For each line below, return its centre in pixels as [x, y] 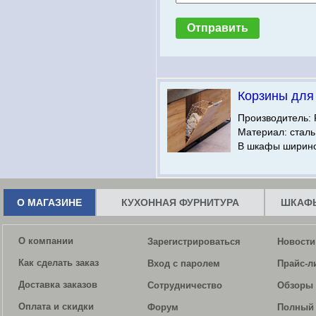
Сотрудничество [185, 285]
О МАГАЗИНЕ [49, 202]
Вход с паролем [184, 263]
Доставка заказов [58, 285]
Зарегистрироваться [194, 242]
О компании [46, 241]
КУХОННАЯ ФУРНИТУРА [180, 202]
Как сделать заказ [59, 263]
